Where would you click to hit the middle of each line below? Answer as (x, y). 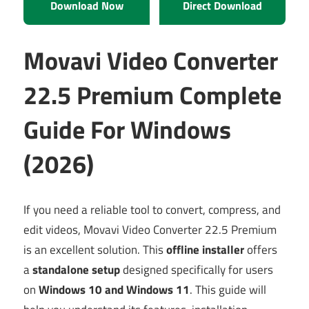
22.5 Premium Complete (152, 95)
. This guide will (228, 290)
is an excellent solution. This (95, 250)
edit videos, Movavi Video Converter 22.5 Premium (150, 230)
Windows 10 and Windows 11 (114, 290)
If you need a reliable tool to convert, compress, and (152, 210)
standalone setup (76, 270)
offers (261, 250)
